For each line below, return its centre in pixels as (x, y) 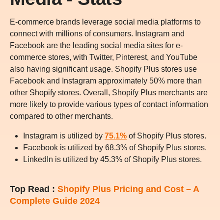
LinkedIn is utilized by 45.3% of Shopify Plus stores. (113, 160)
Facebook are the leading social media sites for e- (96, 46)
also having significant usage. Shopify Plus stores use (103, 69)
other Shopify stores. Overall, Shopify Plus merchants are (109, 93)
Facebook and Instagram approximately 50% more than (106, 81)
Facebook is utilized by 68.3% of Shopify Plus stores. (115, 148)
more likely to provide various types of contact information (109, 105)
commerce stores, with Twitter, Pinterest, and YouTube (104, 57)
